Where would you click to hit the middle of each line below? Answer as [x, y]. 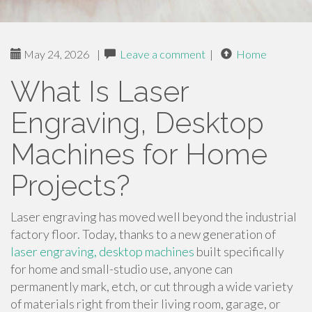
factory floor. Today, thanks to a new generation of [143, 234]
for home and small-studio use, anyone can [122, 269]
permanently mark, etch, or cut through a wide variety [152, 286]
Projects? [70, 186]
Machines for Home [139, 154]
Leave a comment [163, 54]
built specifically [239, 251]
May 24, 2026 [55, 54]
